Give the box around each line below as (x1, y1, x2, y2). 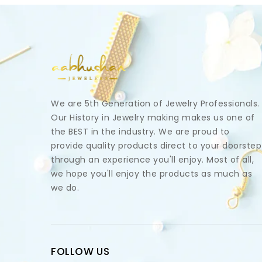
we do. (51, 182, 79, 194)
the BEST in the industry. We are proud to (51, 126, 230, 137)
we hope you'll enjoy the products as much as (51, 168, 252, 180)
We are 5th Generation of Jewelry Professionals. (51, 98, 260, 109)
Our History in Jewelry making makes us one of (51, 112, 255, 123)
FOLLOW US (51, 244, 110, 258)
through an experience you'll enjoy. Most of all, (51, 154, 254, 166)
